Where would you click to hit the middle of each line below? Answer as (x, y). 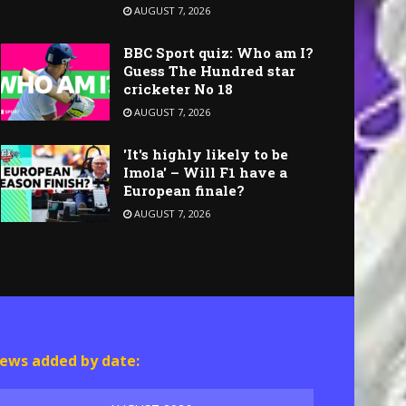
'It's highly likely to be (206, 154)
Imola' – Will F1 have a (205, 172)
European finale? (184, 190)
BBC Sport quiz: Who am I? (218, 52)
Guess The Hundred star (209, 70)
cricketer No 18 (178, 88)
